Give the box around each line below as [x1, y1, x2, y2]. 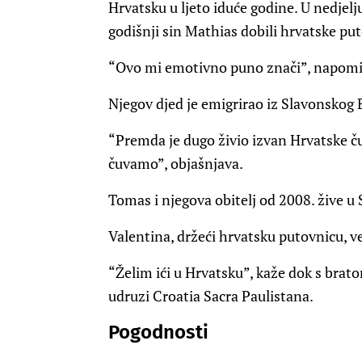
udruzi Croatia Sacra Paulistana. [108, 286, 314, 306]
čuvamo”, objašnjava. [108, 154, 243, 174]
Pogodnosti [108, 321, 213, 344]
